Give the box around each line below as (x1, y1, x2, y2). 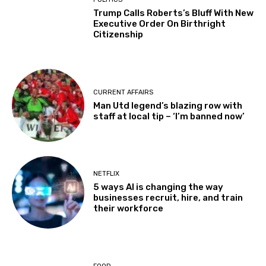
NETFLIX (93, 170, 120, 178)
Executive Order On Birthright (93, 18, 226, 30)
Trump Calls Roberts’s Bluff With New (93, 8, 254, 19)
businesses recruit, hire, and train (93, 192, 243, 204)
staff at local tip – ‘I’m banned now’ (93, 110, 245, 122)
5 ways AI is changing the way (93, 182, 224, 193)
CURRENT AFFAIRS (93, 88, 154, 96)
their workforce (93, 203, 164, 214)
